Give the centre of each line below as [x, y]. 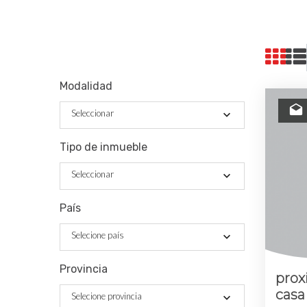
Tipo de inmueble [103, 147]
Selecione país [98, 235]
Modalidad [86, 86]
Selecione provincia [107, 296]
